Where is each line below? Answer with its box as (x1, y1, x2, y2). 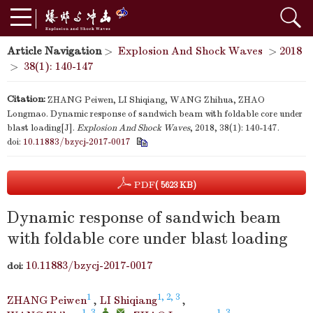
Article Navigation (7, 45, 101, 57)
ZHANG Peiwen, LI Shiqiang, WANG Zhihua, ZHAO (48, 94, 265, 106)
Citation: (7, 93, 45, 105)
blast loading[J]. (7, 122, 77, 134)
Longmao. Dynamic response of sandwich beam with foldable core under (7, 108, 303, 120)
